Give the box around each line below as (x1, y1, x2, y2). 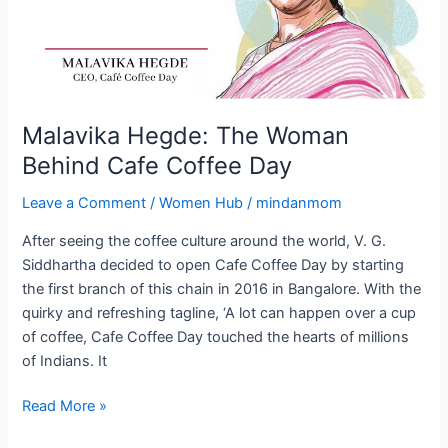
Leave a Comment (22, 194, 147, 213)
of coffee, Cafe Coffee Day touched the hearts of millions (22, 327, 410, 346)
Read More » (22, 397, 108, 416)
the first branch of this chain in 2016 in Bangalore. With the (22, 279, 422, 298)
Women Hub (159, 194, 244, 213)
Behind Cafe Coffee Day (22, 151, 293, 181)
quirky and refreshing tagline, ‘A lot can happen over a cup (22, 303, 417, 322)
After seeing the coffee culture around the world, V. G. (22, 231, 387, 250)
